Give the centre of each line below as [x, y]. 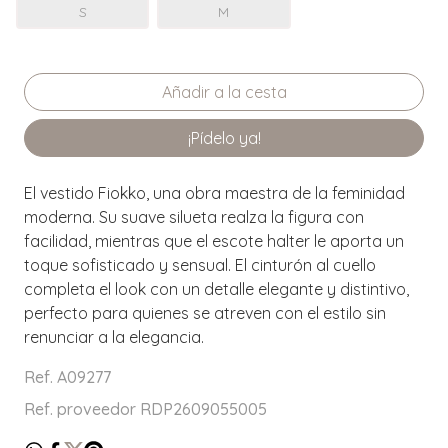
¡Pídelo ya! [224, 138]
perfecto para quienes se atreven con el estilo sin [205, 313]
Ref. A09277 [67, 377]
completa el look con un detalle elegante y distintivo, [216, 289]
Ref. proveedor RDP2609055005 [145, 409]
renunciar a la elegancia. [114, 337]
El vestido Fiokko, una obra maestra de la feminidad [214, 193]
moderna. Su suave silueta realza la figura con [194, 217]
